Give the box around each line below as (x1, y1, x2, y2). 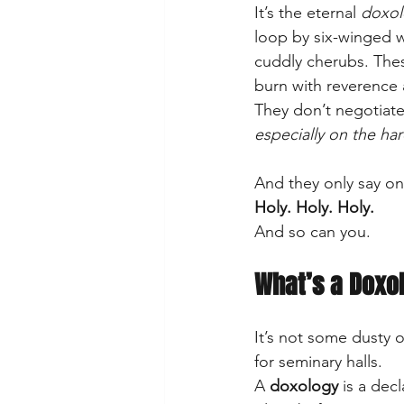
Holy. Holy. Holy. (254, 197, 374, 217)
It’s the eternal (254, 2, 361, 23)
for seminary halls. (254, 351, 387, 372)
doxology (270, 375, 338, 396)
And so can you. (254, 221, 371, 242)
